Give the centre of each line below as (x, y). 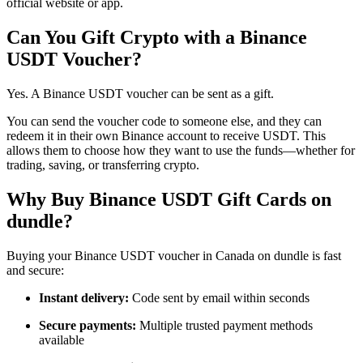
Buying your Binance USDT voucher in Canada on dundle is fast (174, 255)
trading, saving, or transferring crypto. (103, 165)
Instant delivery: (84, 297)
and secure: (35, 270)
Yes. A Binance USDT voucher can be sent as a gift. (140, 94)
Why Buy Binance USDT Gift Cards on (169, 200)
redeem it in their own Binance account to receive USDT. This (166, 136)
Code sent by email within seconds (219, 297)
